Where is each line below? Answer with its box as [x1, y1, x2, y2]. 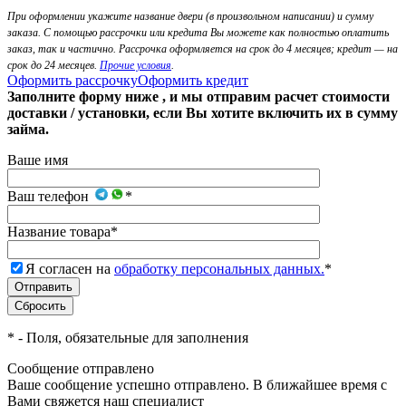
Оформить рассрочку [7, 72, 138, 89]
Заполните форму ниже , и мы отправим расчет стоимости [7, 89, 390, 105]
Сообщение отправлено [7, 361, 154, 377]
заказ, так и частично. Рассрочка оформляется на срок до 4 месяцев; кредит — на [7, 43, 398, 56]
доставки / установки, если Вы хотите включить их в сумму [7, 105, 398, 121]
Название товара [7, 224, 111, 240]
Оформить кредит [138, 72, 248, 89]
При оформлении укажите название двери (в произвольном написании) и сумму [7, 10, 373, 24]
